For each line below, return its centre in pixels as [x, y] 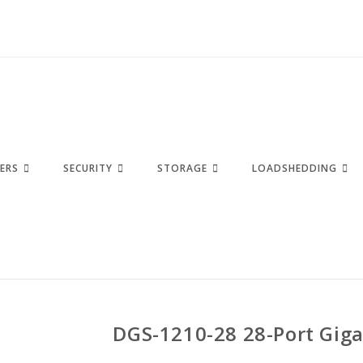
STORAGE [183, 168]
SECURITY [88, 168]
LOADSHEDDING [295, 168]
